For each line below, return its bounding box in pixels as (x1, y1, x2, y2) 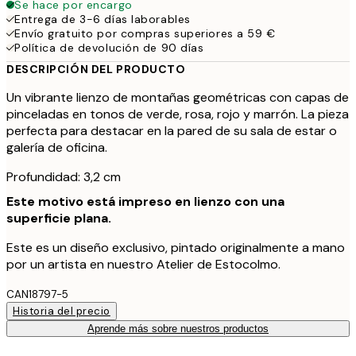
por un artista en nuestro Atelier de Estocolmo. (6, 255, 281, 273)
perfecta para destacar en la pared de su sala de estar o (6, 122, 337, 139)
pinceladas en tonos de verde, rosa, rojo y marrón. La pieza (6, 105, 349, 122)
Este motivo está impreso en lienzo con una (6, 192, 284, 210)
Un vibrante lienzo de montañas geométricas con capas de (6, 88, 349, 106)
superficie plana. (6, 209, 111, 226)
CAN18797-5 (6, 287, 68, 301)
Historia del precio (13, 304, 110, 318)
